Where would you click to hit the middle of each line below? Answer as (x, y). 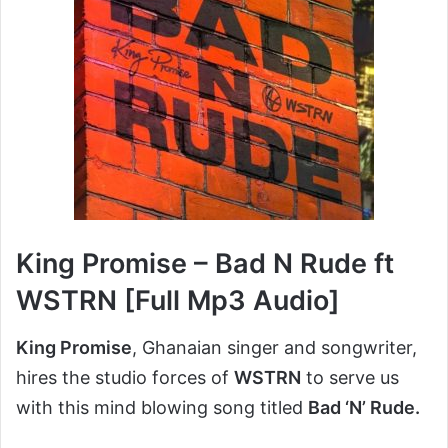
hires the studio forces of (125, 377)
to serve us (350, 377)
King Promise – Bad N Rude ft (205, 263)
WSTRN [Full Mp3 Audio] (178, 300)
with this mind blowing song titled (162, 407)
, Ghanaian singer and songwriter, (274, 347)
